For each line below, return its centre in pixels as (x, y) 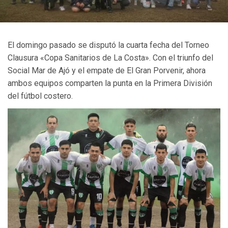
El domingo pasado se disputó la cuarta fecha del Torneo (108, 45)
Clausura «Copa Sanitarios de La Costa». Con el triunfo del (110, 58)
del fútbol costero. (40, 96)
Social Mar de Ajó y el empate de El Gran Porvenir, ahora (107, 70)
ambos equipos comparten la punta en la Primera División (110, 83)
